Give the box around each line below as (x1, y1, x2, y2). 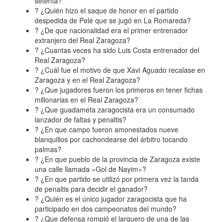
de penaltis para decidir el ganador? (35, 184, 148, 194)
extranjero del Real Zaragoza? (35, 35, 130, 46)
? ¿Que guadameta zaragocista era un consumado (35, 105, 195, 115)
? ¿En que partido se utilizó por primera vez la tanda (35, 174, 199, 184)
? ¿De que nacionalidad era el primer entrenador (35, 25, 188, 36)
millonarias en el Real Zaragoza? (35, 95, 138, 105)
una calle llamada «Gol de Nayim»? (35, 164, 146, 174)
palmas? (35, 144, 61, 155)
